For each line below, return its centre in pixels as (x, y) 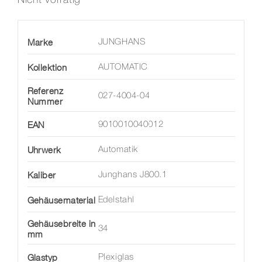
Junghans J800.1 (132, 175)
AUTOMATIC (123, 68)
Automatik (118, 150)
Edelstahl (116, 200)
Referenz (45, 91)
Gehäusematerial (61, 200)
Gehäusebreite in (61, 224)
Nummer (45, 101)
